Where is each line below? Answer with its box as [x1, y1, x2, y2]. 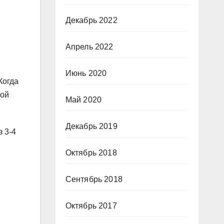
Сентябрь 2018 [65, 175, 123, 183]
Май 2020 [65, 95, 102, 104]
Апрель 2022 [65, 42, 113, 51]
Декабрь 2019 [65, 122, 117, 130]
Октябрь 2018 [65, 148, 117, 157]
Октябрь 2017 [65, 201, 117, 210]
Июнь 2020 [65, 69, 107, 77]
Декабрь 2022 [65, 16, 117, 24]
